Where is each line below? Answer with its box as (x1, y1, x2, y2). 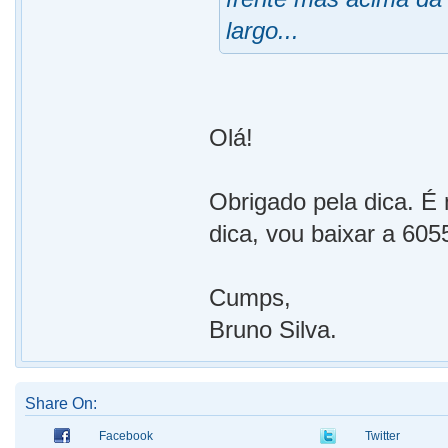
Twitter (365, 429, 400, 444)
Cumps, (209, 284, 292, 312)
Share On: (25, 395, 97, 413)
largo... (226, 17, 300, 45)
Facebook (99, 429, 153, 444)
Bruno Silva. (209, 316, 338, 344)
